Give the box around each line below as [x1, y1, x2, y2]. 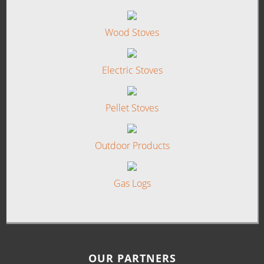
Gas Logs [113, 177, 151, 190]
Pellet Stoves [105, 101, 159, 115]
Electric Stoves [101, 64, 163, 77]
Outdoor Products [94, 139, 170, 153]
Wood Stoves [105, 26, 159, 39]
